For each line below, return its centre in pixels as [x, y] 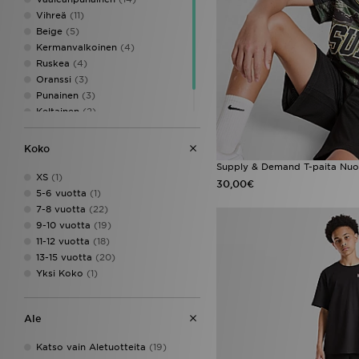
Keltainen [58, 111]
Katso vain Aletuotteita [91, 347]
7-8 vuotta [61, 209]
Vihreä [51, 15]
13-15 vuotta [64, 257]
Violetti [53, 127]
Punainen [57, 95]
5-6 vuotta [61, 193]
